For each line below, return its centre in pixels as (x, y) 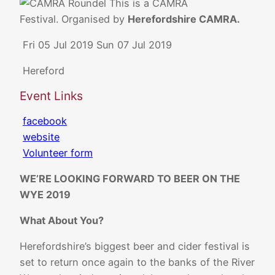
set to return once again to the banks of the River (137, 262)
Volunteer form (58, 153)
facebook (45, 121)
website (41, 137)
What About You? (62, 221)
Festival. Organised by (74, 19)
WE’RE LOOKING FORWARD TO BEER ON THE (130, 178)
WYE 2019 (46, 194)
